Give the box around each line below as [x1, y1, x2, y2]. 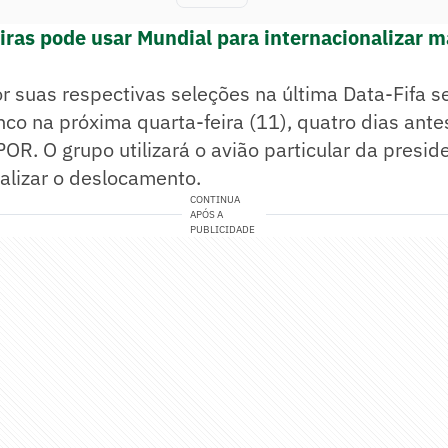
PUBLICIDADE [190, 223, 256, 237]
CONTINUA [190, 193, 241, 207]
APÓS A [190, 208, 224, 222]
